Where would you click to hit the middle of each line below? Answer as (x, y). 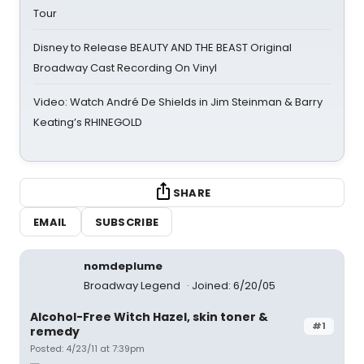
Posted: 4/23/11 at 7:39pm (87, 349)
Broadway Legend (133, 286)
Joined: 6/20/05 (234, 286)
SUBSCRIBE (127, 222)
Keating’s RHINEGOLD (88, 122)
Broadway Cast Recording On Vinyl (125, 68)
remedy (55, 331)
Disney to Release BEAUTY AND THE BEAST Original (162, 48)
